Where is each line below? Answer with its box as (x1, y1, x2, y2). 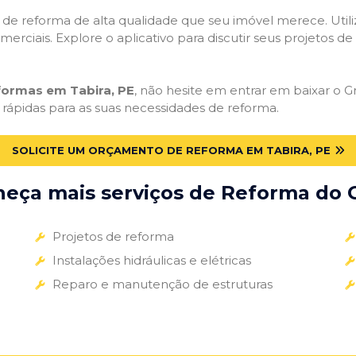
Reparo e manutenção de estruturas (52, 276, 273, 292)
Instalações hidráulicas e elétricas (52, 252, 251, 268)
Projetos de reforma (52, 228, 174, 244)
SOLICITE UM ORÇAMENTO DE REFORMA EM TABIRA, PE (11, 143, 331, 157)
